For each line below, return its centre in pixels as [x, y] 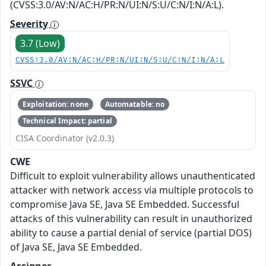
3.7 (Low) [40, 44]
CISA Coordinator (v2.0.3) [65, 138]
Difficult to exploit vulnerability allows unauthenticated [133, 176]
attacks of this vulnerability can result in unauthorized [131, 219]
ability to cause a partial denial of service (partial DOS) [131, 233]
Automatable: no [135, 104]
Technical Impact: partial [67, 121]
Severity [30, 24]
